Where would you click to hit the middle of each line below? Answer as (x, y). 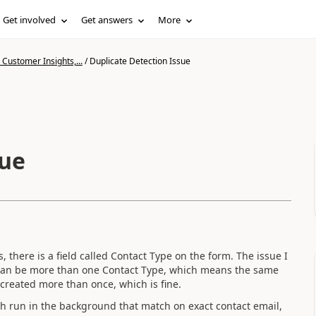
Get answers (107, 20)
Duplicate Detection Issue (140, 61)
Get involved (30, 20)
